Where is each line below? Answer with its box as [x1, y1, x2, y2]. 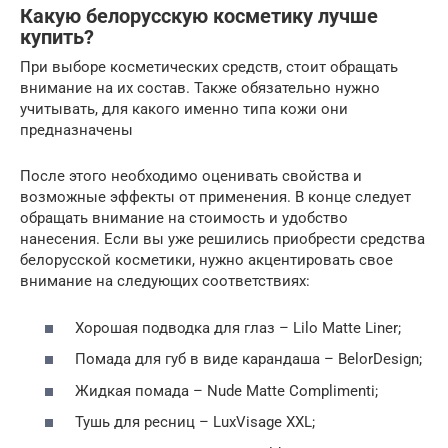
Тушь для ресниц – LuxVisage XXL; [75, 413, 315, 432]
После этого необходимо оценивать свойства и [20, 167, 362, 186]
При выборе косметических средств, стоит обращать [20, 58, 398, 77]
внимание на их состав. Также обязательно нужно [20, 79, 380, 98]
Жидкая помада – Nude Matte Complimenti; [75, 381, 378, 400]
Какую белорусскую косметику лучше [20, 4, 378, 28]
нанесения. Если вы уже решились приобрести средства [20, 230, 425, 249]
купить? [20, 25, 94, 49]
